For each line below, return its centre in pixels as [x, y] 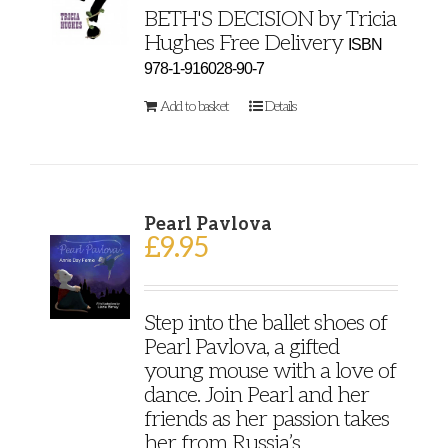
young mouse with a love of [269, 370]
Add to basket [194, 106]
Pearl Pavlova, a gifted [241, 346]
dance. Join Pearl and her [256, 394]
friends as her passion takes [266, 418]
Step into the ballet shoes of [265, 322]
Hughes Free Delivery [245, 42]
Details [280, 106]
